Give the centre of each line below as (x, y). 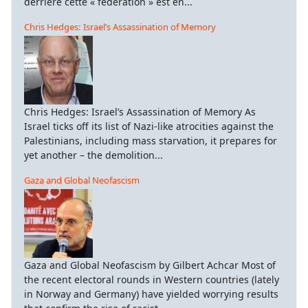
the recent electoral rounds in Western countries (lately (152, 279)
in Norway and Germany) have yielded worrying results (151, 294)
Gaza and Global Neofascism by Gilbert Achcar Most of (150, 265)
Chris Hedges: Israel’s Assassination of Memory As (140, 111)
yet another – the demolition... (93, 155)
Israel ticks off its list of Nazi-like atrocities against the (149, 126)
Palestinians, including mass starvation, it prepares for (151, 140)
